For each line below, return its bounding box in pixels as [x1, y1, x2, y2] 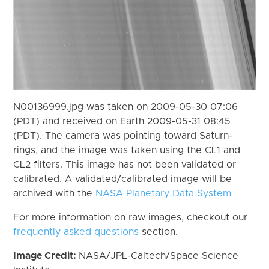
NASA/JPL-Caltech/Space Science [79, 250, 239, 261]
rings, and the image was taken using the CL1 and [13, 145, 241, 155]
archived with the [13, 188, 96, 198]
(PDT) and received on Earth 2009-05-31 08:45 [13, 116, 231, 126]
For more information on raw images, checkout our [13, 212, 248, 222]
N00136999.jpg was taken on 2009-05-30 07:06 [13, 101, 238, 112]
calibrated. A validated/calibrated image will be [13, 174, 232, 184]
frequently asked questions [13, 226, 139, 237]
